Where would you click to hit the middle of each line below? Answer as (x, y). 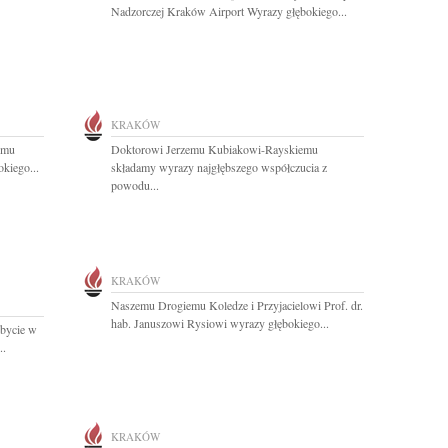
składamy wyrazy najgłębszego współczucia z (219, 167)
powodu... (135, 185)
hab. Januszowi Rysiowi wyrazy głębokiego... (220, 323)
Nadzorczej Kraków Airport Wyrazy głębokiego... (229, 11)
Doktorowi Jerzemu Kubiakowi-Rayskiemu (214, 149)
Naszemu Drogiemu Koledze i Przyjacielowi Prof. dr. (237, 305)
